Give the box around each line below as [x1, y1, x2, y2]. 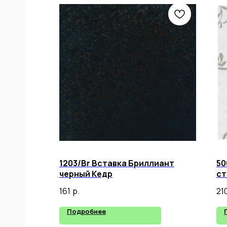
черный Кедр [59, 168, 112, 179]
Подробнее [67, 206, 106, 216]
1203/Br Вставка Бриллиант [59, 157, 174, 169]
